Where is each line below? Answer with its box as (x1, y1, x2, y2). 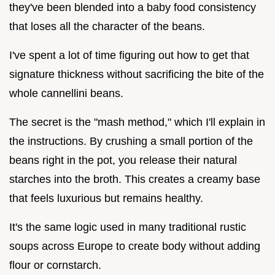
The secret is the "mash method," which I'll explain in (9, 115, 265, 128)
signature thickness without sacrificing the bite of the (9, 68, 264, 80)
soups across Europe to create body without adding (9, 239, 260, 252)
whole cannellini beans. (9, 87, 123, 99)
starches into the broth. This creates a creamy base (9, 172, 260, 185)
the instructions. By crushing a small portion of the (9, 134, 253, 147)
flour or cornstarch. (9, 258, 101, 271)
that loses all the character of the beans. (9, 20, 205, 33)
